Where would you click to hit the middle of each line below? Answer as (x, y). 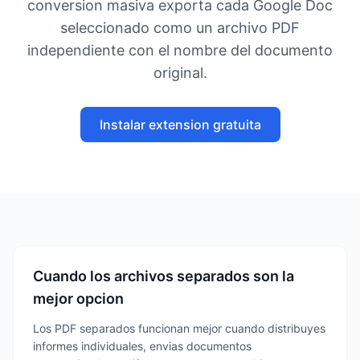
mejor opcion (78, 299)
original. (180, 73)
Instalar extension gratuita (180, 125)
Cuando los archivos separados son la (164, 276)
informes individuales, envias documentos (142, 346)
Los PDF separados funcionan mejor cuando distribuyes (179, 328)
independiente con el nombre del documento (180, 50)
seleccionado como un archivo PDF (180, 28)
